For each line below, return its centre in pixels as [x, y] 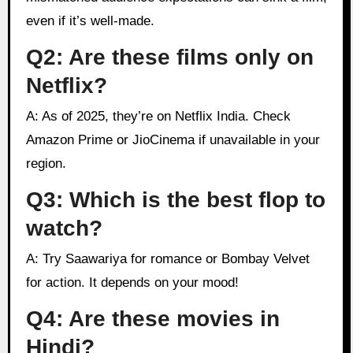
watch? [64, 228]
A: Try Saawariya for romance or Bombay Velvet [32, 259]
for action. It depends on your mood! [132, 283]
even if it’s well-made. [90, 20]
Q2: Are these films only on [169, 57]
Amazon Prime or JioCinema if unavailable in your [173, 140]
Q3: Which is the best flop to [175, 199]
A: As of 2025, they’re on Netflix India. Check [32, 116]
